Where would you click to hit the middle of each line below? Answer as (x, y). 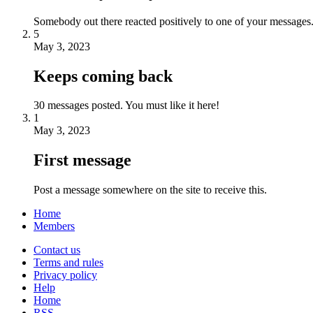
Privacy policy (65, 275)
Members (54, 226)
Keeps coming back (103, 76)
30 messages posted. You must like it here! (126, 105)
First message (82, 160)
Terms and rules (68, 263)
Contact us (57, 250)
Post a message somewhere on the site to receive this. (150, 190)
